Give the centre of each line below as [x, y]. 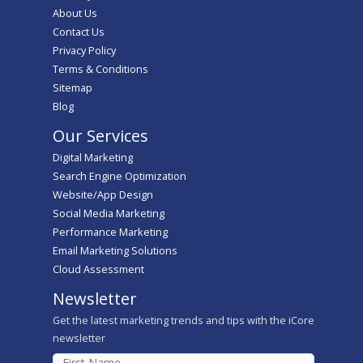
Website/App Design [103, 195]
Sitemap [73, 88]
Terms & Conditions [100, 69]
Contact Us [79, 32]
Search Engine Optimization [120, 176]
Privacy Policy [84, 51]
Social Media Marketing [109, 214]
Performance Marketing [110, 232]
